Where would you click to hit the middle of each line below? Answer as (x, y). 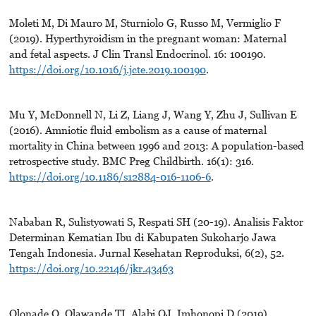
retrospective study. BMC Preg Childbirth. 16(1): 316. (131, 161)
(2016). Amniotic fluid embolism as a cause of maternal (138, 130)
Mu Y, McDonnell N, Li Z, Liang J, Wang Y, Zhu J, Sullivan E (153, 115)
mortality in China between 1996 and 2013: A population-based (156, 146)
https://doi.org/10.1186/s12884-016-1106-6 (110, 177)
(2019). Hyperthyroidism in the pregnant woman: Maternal (147, 38)
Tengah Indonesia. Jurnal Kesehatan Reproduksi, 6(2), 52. (146, 253)
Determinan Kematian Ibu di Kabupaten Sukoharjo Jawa (142, 237)
